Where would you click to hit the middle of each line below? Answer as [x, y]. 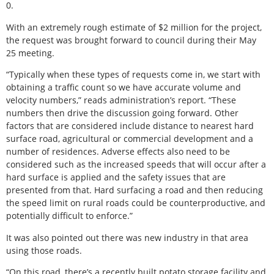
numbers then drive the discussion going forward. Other [122, 113]
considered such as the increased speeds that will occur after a [136, 165]
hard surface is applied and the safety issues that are [116, 177]
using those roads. [44, 250]
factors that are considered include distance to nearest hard [130, 126]
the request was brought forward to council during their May [131, 40]
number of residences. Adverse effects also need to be [118, 152]
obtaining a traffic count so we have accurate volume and [124, 87]
